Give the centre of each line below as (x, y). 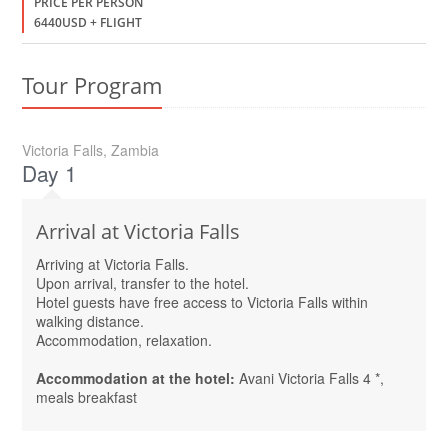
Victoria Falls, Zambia (90, 149)
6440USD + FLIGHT (88, 22)
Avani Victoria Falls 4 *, (311, 377)
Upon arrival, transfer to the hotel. (142, 282)
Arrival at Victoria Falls (138, 231)
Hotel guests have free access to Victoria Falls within (202, 301)
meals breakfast (86, 396)
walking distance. (90, 320)
